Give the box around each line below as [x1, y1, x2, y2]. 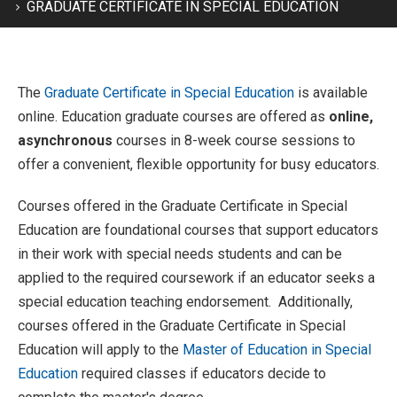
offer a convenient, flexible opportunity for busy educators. [18, 156, 379, 173]
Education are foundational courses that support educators [18, 222, 378, 238]
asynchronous [18, 132, 113, 149]
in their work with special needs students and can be [18, 245, 342, 262]
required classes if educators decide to [78, 365, 326, 382]
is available [294, 84, 368, 101]
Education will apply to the [18, 341, 183, 358]
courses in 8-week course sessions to [113, 132, 355, 149]
